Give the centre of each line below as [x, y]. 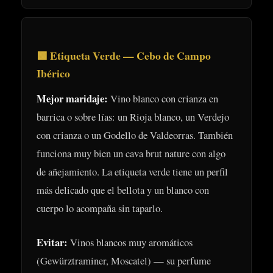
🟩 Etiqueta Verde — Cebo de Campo [124, 55]
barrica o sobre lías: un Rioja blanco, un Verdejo [133, 116]
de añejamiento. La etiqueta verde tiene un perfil [132, 171]
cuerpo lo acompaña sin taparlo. [100, 208]
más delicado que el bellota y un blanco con [123, 190]
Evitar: [52, 243]
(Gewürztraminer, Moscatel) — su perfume [124, 261]
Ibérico [53, 73]
